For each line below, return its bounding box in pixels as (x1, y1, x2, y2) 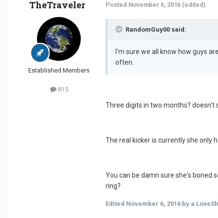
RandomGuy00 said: (126, 25, 186, 33)
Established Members (28, 66, 90, 74)
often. (115, 58, 134, 66)
